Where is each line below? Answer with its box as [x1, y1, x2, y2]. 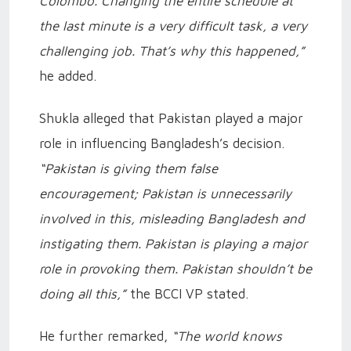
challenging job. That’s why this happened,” [39, 42, 305, 59]
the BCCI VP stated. [126, 285, 248, 302]
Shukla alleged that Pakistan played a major [39, 110, 303, 126]
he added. [39, 67, 96, 84]
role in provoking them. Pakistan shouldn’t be [39, 260, 312, 277]
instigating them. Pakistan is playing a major [39, 235, 307, 251]
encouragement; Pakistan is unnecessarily [39, 185, 291, 201]
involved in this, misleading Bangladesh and [39, 210, 305, 226]
